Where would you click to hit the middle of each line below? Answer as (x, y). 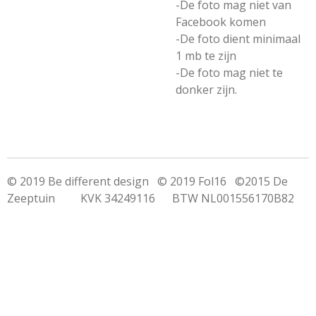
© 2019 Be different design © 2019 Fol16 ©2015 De (147, 181)
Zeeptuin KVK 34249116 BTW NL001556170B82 (151, 198)
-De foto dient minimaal (238, 39)
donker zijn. (206, 90)
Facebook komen (221, 22)
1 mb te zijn (206, 56)
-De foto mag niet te (229, 73)
